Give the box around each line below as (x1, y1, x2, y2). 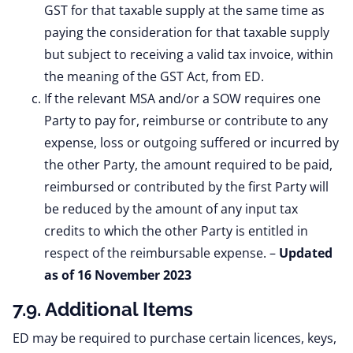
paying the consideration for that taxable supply (44, 24, 329, 41)
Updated (279, 244, 333, 262)
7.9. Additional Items (13, 298, 193, 321)
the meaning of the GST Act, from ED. (44, 68, 264, 85)
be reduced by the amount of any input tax (44, 200, 298, 217)
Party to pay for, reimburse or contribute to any (44, 112, 328, 129)
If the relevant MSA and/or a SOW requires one (44, 90, 321, 107)
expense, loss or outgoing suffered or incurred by (44, 134, 339, 151)
